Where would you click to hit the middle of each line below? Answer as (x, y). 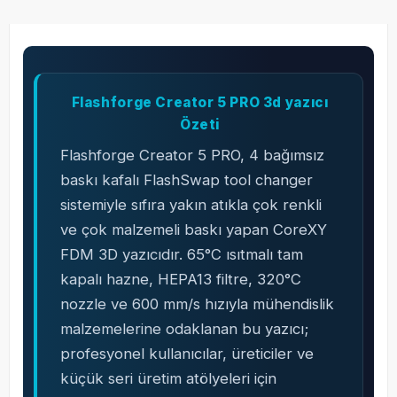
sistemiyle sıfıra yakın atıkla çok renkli (191, 205)
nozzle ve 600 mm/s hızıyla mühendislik (197, 304)
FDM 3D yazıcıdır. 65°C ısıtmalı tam (181, 254)
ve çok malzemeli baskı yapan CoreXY (193, 230)
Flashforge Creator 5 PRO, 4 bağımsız (192, 155)
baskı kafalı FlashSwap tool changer (186, 180)
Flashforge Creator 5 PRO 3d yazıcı (200, 102)
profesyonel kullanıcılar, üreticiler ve (187, 354)
